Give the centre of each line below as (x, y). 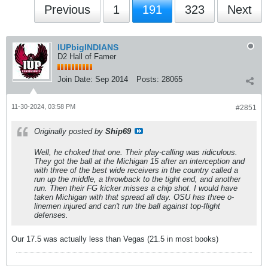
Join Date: (75, 79)
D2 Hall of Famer (87, 57)
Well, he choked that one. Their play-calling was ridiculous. (136, 152)
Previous (67, 10)
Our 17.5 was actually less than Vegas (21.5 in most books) (115, 239)
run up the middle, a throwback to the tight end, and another (137, 179)
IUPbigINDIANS (88, 47)
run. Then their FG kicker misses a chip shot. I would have (136, 188)
